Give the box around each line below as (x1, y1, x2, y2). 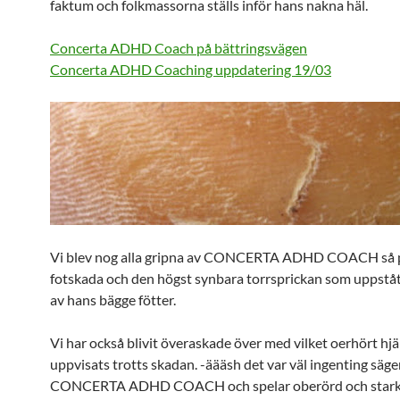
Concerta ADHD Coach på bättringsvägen (50, 39, 307, 56)
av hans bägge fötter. (50, 291, 176, 308)
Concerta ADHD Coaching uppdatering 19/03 (50, 61, 331, 78)
